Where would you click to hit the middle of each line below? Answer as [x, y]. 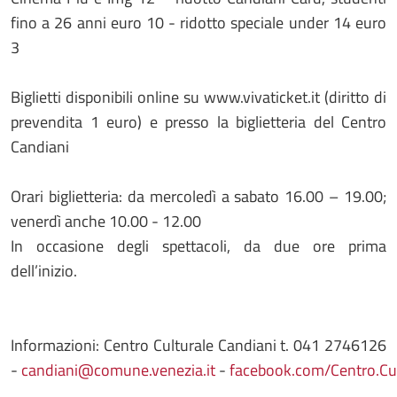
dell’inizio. [44, 271]
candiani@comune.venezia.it [118, 370]
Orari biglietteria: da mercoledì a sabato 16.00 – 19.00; [198, 196]
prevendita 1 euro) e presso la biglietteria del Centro [198, 122]
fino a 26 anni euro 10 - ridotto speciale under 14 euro [198, 23]
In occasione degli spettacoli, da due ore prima [198, 246]
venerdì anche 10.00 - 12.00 [106, 221]
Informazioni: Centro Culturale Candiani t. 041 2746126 [198, 345]
